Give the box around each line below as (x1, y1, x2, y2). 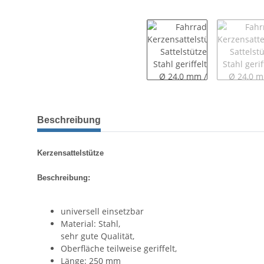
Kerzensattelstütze (37, 148, 104, 157)
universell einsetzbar (61, 205, 144, 217)
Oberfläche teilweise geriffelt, (61, 242, 177, 254)
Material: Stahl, (61, 217, 120, 229)
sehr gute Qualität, (61, 230, 134, 242)
